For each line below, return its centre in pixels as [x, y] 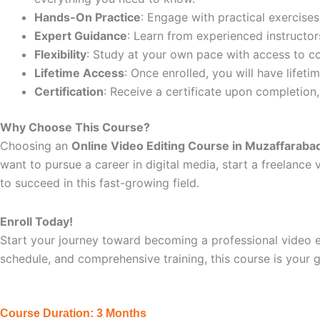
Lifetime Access [79, 73]
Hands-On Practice [87, 17]
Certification [69, 91]
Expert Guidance [81, 36]
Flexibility [60, 54]
